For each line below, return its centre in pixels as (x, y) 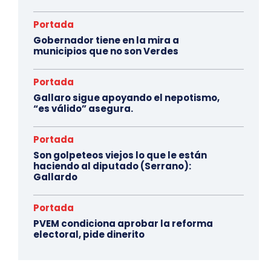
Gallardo (55, 177)
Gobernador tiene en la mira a (106, 41)
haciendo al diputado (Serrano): (112, 166)
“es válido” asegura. (83, 109)
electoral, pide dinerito (89, 235)
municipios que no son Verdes (106, 51)
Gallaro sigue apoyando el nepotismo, (126, 98)
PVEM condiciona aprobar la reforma (123, 224)
